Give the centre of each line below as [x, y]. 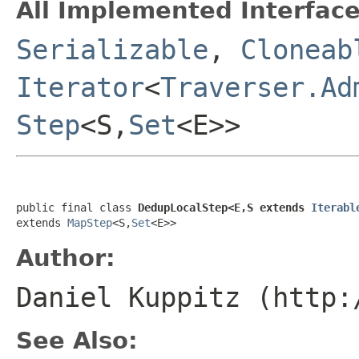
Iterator [80, 87]
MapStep [90, 222]
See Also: [77, 340]
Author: [66, 258]
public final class [77, 207]
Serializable [112, 49]
